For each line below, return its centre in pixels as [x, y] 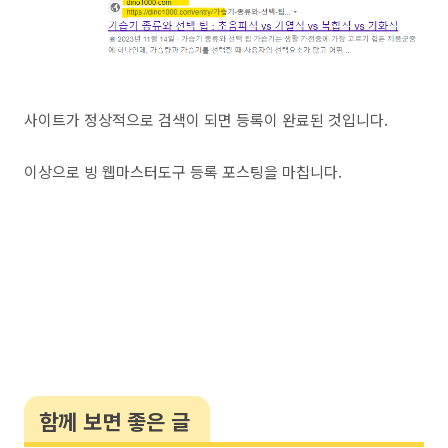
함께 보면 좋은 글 [114, 421]
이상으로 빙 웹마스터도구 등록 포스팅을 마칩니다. [183, 171]
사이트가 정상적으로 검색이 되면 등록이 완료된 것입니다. [206, 119]
